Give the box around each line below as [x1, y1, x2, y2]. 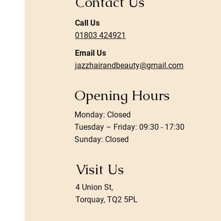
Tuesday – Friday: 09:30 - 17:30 [74, 122, 188, 132]
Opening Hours [74, 86, 170, 105]
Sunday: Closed [74, 135, 129, 145]
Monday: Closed [74, 110, 131, 120]
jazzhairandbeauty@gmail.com [75, 61, 184, 71]
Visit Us [75, 160, 124, 179]
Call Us [75, 18, 100, 28]
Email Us [75, 48, 106, 58]
